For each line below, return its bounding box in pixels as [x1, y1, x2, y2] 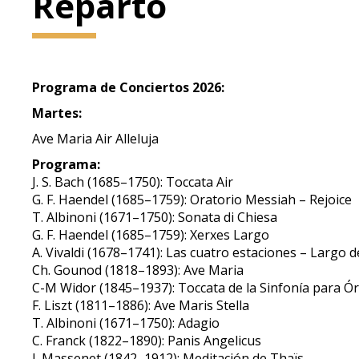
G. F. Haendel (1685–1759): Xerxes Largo [32, 226, 270, 244]
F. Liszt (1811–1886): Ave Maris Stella [32, 296, 250, 314]
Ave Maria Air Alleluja [32, 130, 159, 147]
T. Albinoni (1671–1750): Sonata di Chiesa [32, 208, 278, 226]
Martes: [32, 104, 83, 122]
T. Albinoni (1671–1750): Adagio [32, 314, 220, 332]
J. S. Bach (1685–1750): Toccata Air [32, 173, 234, 191]
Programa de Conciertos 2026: [32, 79, 225, 96]
